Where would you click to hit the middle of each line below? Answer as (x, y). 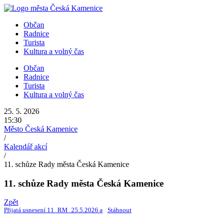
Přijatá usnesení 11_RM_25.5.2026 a (53, 210)
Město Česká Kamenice (41, 129)
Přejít (12, 8)
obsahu (14, 25)
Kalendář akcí (26, 147)
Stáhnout (119, 210)
